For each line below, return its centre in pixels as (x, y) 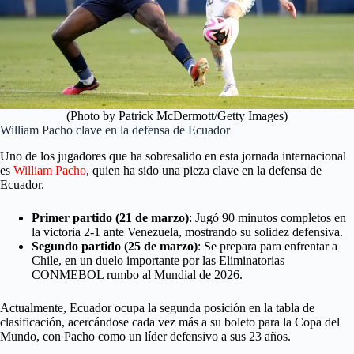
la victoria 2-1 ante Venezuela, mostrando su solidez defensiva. (187, 232)
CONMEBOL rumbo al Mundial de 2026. (137, 274)
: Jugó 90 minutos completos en (267, 217)
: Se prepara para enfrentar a (267, 246)
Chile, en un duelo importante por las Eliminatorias (158, 260)
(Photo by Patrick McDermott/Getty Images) (177, 115)
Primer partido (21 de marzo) (110, 217)
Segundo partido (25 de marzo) (115, 246)
